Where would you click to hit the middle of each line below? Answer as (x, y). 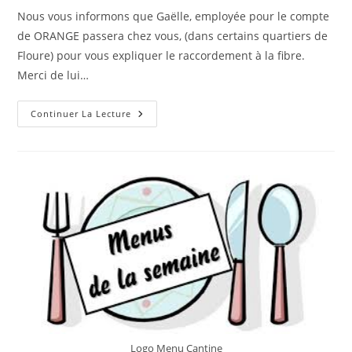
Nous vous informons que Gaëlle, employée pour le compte (174, 16)
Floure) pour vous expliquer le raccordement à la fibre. (161, 56)
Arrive (149, 136)
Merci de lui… (53, 75)
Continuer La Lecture (81, 114)
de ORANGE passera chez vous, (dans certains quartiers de (173, 36)
